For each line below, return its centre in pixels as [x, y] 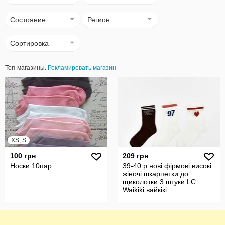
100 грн [23, 156]
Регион [99, 20]
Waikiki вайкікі [145, 190]
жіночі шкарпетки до [155, 174]
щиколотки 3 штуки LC [159, 182]
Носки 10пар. [32, 166]
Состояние [28, 20]
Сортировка [29, 43]
